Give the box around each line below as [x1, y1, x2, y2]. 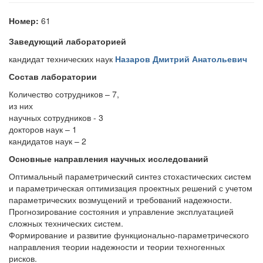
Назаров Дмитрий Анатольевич [115, 53, 247, 65]
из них [9, 100, 33, 112]
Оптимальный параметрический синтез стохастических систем [9, 170, 251, 182]
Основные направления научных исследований [9, 153, 208, 164]
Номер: [9, 15, 39, 26]
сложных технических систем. [9, 217, 123, 229]
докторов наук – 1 [9, 123, 77, 135]
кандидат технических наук [9, 53, 115, 65]
